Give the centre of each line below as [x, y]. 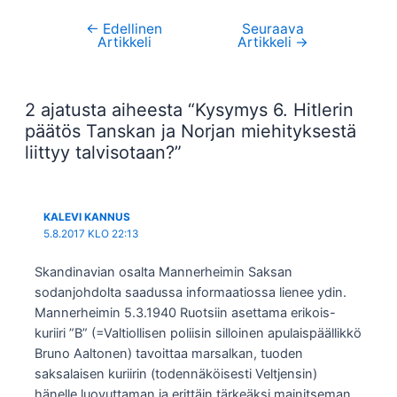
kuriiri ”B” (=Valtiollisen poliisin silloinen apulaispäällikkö [198, 333]
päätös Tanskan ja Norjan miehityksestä [190, 131]
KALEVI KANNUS [86, 217]
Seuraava [272, 29]
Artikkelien [80, 30]
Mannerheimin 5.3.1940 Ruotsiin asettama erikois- [186, 312]
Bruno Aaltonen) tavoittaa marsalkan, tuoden [169, 353]
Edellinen [131, 29]
